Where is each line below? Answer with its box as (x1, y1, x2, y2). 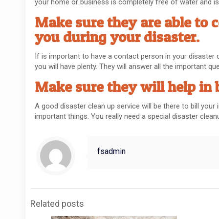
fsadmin (97, 147, 126, 156)
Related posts (30, 198, 84, 209)
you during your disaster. (35, 28, 200, 46)
